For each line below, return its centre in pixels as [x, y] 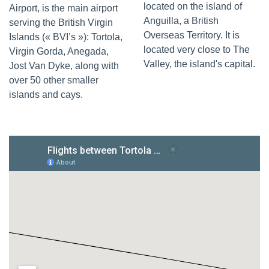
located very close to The [197, 49]
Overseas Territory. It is [192, 35]
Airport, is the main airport [63, 8]
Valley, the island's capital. [199, 64]
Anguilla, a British [181, 20]
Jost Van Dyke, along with [64, 65]
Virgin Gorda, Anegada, [59, 51]
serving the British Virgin [61, 22]
